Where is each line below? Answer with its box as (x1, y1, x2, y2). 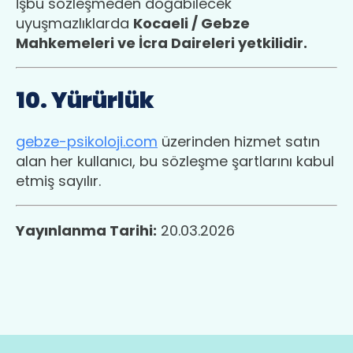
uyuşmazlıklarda (16, 13, 133, 34)
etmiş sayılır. (16, 170, 101, 191)
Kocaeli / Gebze (133, 13, 250, 34)
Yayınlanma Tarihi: (16, 220, 157, 240)
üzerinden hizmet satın (158, 131, 320, 151)
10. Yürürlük (16, 84, 154, 116)
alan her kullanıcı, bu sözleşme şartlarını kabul (16, 150, 334, 171)
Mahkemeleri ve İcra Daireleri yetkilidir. (16, 33, 307, 54)
